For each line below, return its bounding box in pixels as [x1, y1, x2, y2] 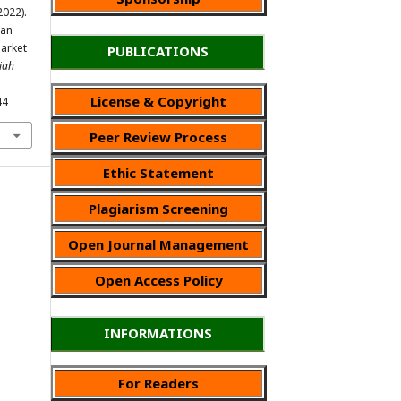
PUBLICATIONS [107, 42, 209, 60]
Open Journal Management [68, 235, 249, 253]
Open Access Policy [94, 271, 223, 289]
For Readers [118, 374, 199, 392]
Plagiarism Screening [89, 200, 228, 218]
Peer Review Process [90, 128, 227, 146]
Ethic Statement [103, 164, 214, 182]
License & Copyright [90, 92, 226, 110]
